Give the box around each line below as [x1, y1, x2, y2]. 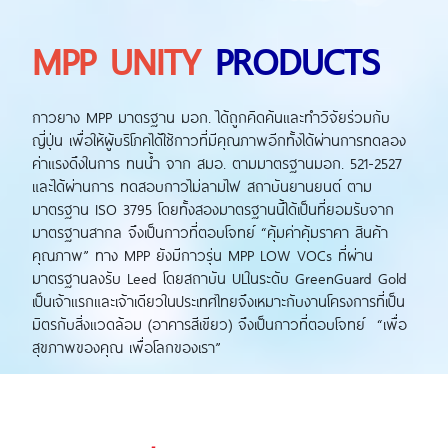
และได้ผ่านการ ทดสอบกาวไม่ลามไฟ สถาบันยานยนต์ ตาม [32, 174, 372, 198]
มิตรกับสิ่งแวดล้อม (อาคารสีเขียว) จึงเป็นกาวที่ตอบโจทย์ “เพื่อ [32, 312, 407, 336]
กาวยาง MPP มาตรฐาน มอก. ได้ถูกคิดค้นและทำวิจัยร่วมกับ [32, 105, 390, 129]
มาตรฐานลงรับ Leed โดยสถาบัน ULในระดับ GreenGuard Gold [32, 266, 407, 290]
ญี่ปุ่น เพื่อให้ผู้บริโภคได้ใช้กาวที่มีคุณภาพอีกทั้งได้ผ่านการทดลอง [32, 128, 406, 152]
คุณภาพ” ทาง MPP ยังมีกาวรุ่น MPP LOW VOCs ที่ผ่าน [32, 243, 373, 267]
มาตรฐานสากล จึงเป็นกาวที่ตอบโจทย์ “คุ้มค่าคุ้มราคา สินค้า [32, 220, 388, 244]
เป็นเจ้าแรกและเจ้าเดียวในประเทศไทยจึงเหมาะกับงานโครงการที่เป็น [32, 289, 405, 313]
